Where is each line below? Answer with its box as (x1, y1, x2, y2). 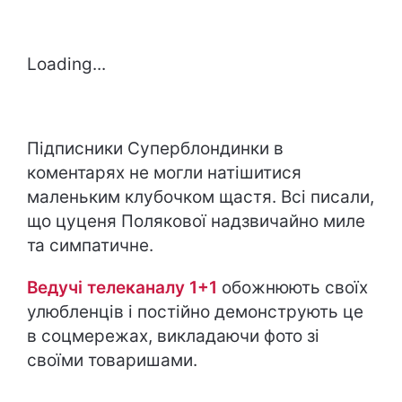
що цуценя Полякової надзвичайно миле (27, 211, 365, 232)
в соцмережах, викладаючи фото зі (27, 326, 319, 347)
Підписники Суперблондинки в (27, 138, 284, 160)
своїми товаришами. (27, 350, 197, 371)
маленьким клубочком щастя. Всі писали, (27, 187, 374, 208)
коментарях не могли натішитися (27, 162, 301, 184)
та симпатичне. (27, 235, 158, 257)
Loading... (27, 54, 106, 75)
